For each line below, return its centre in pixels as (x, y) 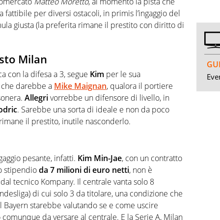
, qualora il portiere (140, 86)
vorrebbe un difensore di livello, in (109, 97)
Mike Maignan (80, 86)
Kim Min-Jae (100, 158)
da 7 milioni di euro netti (83, 170)
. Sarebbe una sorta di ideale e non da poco (93, 109)
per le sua (122, 74)
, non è (141, 170)
